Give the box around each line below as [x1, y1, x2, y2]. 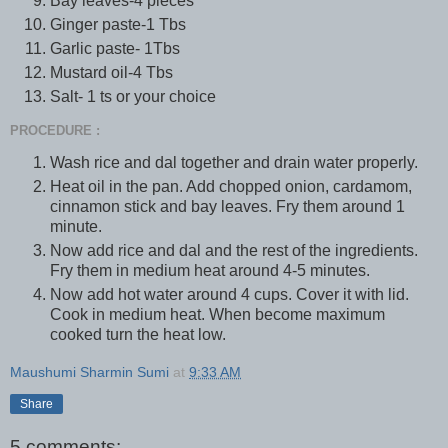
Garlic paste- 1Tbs [50, 39, 180, 57]
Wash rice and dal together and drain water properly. [50, 154, 418, 172]
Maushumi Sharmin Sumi [10, 364, 169, 381]
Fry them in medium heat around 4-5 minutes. [50, 262, 370, 280]
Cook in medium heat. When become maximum [50, 306, 385, 324]
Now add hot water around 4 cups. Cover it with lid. [50, 286, 409, 304]
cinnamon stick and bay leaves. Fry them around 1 [50, 198, 405, 216]
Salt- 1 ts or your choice [50, 87, 216, 105]
